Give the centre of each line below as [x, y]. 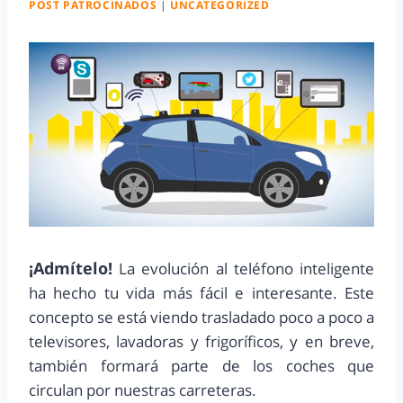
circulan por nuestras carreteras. [143, 390]
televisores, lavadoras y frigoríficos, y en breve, [201, 341]
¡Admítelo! [71, 268]
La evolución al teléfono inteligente [243, 268]
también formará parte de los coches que [201, 365]
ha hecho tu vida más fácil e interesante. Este [201, 292]
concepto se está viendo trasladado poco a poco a [201, 317]
